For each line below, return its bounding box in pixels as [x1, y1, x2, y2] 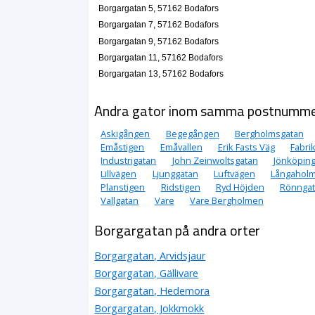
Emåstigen [101, 140, 145, 153]
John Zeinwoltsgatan [172, 153, 258, 167]
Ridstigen [160, 180, 200, 193]
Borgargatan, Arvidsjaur [94, 248, 206, 262]
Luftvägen [213, 167, 255, 180]
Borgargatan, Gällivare [94, 266, 199, 280]
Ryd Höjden [215, 180, 264, 193]
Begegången [165, 127, 219, 140]
